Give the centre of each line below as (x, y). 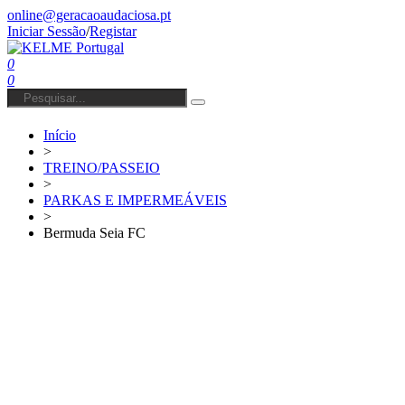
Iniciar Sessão (47, 31)
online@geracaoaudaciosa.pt (89, 15)
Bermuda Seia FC (94, 232)
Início (60, 135)
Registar (113, 31)
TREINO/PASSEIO (102, 167)
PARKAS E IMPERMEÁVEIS (135, 200)
